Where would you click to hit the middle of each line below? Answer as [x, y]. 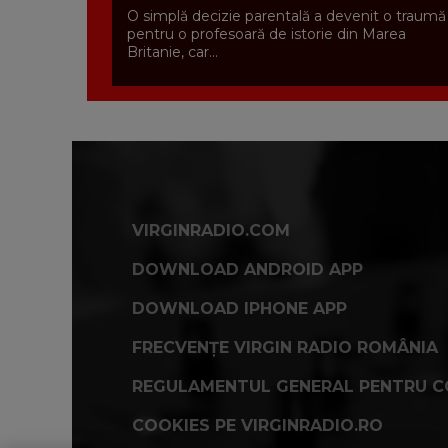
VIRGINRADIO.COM [211, 231]
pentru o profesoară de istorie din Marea [266, 34]
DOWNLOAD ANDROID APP [247, 270]
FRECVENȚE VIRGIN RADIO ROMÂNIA [285, 348]
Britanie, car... [172, 52]
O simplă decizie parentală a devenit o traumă [286, 16]
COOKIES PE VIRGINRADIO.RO [257, 426]
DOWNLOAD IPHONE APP [239, 309]
